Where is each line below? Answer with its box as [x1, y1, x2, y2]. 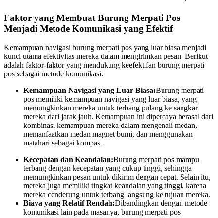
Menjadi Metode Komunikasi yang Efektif [4, 23, 173, 34]
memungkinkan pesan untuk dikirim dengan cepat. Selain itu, [23, 172, 211, 181]
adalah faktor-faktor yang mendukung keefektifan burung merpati [4, 60, 204, 69]
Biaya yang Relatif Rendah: [23, 199, 115, 207]
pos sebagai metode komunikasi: [4, 69, 103, 78]
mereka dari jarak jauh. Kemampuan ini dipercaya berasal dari [23, 112, 213, 121]
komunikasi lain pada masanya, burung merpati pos [23, 207, 181, 216]
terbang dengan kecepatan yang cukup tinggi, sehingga [23, 163, 192, 172]
